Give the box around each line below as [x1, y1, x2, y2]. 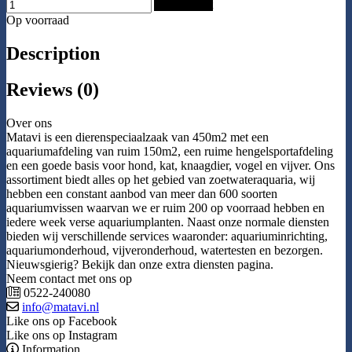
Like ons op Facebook [6, 314, 117, 328]
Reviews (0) [6, 79, 99, 101]
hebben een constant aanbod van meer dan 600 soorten [6, 187, 277, 201]
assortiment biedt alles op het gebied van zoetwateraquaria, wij [6, 173, 315, 187]
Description [6, 42, 100, 64]
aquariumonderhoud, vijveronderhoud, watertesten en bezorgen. [6, 244, 323, 258]
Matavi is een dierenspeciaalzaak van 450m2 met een [6, 130, 269, 145]
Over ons [6, 116, 52, 130]
